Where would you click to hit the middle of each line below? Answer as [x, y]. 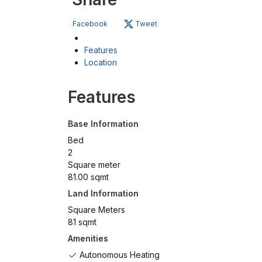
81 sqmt [82, 222]
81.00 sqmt [88, 177]
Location [101, 63]
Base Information [103, 124]
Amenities [88, 239]
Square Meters [96, 210]
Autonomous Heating [118, 255]
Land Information [103, 194]
